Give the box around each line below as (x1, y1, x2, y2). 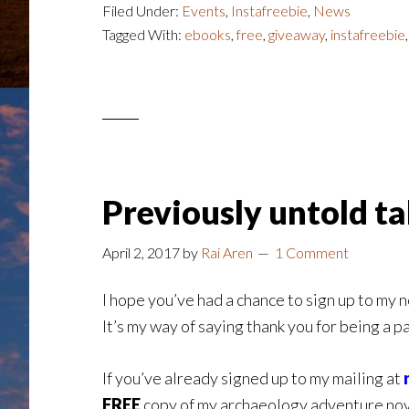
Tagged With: (102, 26, 184, 43)
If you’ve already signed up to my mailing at (102, 368, 404, 388)
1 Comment (275, 244, 349, 261)
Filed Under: (102, 2, 182, 19)
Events (182, 2, 225, 19)
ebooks (184, 26, 231, 43)
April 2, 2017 (102, 244, 180, 261)
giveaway (268, 26, 325, 43)
